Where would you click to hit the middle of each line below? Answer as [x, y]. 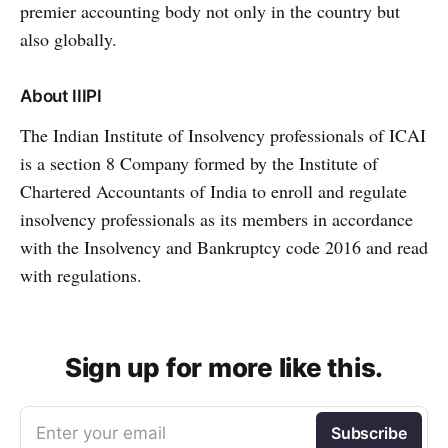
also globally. [68, 39]
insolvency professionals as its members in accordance [216, 219]
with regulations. [81, 275]
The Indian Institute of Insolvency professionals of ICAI [223, 135]
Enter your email [101, 433]
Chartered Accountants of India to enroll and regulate [213, 191]
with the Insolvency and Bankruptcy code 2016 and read [224, 247]
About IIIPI [61, 96]
